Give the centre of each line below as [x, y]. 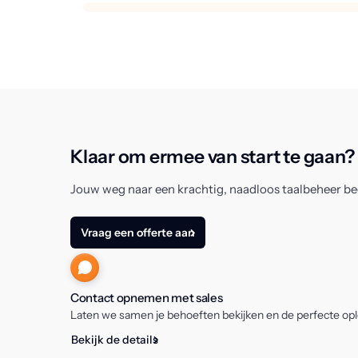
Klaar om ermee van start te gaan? [213, 157]
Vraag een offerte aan [138, 233]
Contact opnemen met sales [147, 298]
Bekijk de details [115, 340]
